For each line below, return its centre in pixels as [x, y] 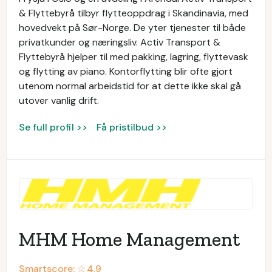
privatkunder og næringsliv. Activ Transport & [120, 42]
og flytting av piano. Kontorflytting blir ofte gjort [126, 71]
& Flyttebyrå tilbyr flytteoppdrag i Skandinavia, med [134, 13]
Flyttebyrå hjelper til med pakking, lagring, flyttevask [134, 57]
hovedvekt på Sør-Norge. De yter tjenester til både [132, 28]
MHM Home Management [129, 239]
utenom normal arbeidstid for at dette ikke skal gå [130, 86]
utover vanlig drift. [59, 100]
